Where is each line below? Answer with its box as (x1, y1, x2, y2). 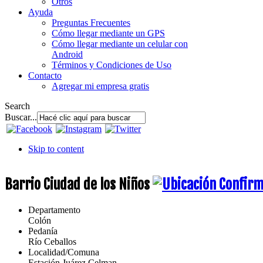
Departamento (28, 204, 80, 215)
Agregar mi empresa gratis (52, 80, 149, 91)
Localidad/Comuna (28, 247, 99, 257)
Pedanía (28, 225, 58, 236)
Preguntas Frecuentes (52, 17, 130, 28)
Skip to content (28, 143, 84, 154)
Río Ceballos (28, 236, 76, 247)
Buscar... (5, 112, 37, 122)
